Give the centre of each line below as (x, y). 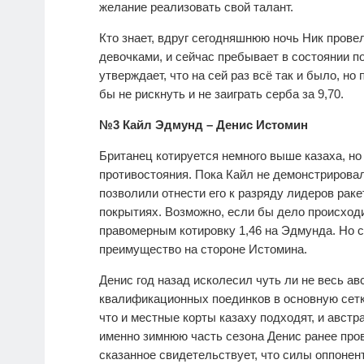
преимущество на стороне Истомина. (203, 249)
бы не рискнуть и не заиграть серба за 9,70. (221, 93)
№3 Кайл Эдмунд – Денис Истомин (204, 124)
